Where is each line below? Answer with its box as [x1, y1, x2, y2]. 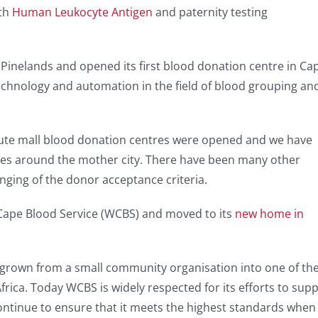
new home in [234, 206, 304, 222]
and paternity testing [152, 4, 268, 21]
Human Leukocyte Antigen [11, 4, 153, 21]
